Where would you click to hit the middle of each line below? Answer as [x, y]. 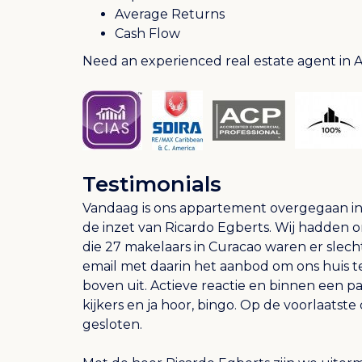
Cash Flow [147, 33]
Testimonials [152, 184]
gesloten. [114, 324]
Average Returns [170, 14]
